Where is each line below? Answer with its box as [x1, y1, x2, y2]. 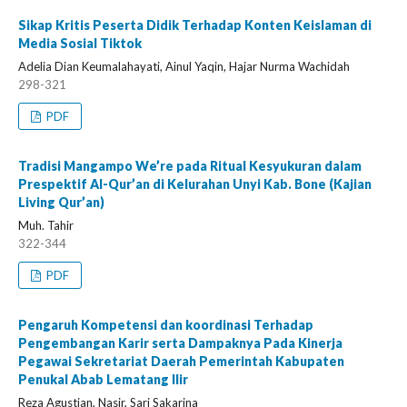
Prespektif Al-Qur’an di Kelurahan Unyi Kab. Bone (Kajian [18, 176, 372, 192]
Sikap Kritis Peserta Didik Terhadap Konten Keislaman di [18, 17, 372, 33]
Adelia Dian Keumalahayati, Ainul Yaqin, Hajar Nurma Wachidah [18, 59, 350, 74]
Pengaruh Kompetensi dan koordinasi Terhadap [18, 317, 313, 333]
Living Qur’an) [18, 194, 104, 210]
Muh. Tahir [18, 218, 74, 233]
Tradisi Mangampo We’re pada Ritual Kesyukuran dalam [18, 158, 362, 174]
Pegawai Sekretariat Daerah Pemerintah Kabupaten [18, 353, 344, 369]
